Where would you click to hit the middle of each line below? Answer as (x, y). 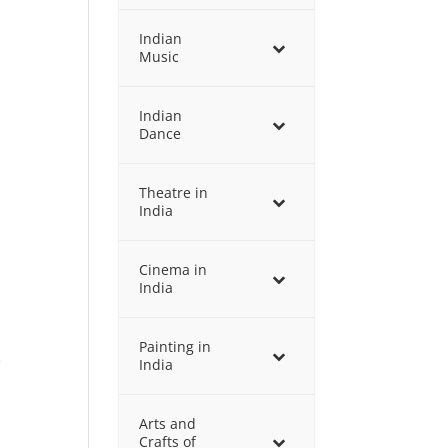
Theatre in (174, 192)
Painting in (175, 346)
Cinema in (173, 269)
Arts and (168, 423)
